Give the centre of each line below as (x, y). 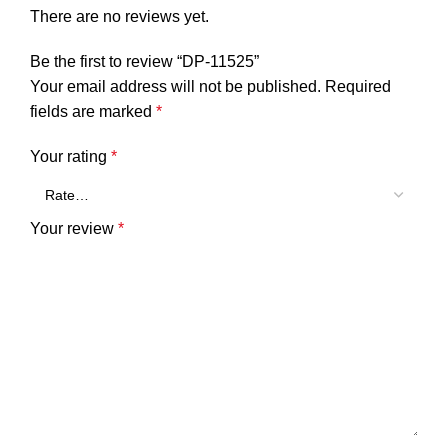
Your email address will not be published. (175, 86)
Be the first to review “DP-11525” (144, 61)
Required (358, 86)
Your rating (70, 156)
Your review (74, 228)
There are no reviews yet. (119, 16)
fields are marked (93, 111)
